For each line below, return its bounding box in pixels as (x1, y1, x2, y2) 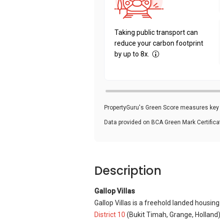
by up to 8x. (114, 50, 149, 58)
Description (94, 163, 162, 179)
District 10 (94, 211, 125, 219)
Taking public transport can (114, 28, 198, 36)
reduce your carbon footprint (114, 39, 203, 47)
